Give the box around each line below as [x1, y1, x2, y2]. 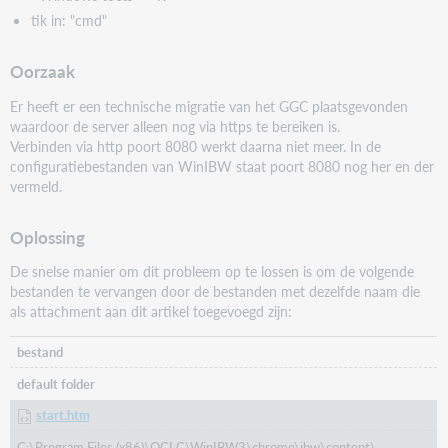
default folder [16, 374, 95, 393]
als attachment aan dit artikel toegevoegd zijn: [10, 301, 293, 322]
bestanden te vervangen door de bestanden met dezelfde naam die [10, 281, 421, 302]
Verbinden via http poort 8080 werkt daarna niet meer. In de [10, 135, 382, 156]
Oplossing [10, 225, 86, 249]
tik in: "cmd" [30, 10, 107, 31]
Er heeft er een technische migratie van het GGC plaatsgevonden [10, 95, 409, 116]
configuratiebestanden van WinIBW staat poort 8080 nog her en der [10, 155, 435, 176]
